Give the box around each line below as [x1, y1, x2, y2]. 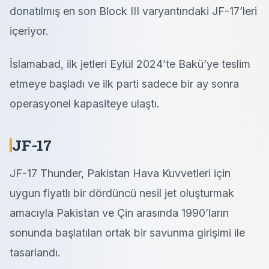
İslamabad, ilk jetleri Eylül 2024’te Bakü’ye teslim [10, 58, 250, 70]
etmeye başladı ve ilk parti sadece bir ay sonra [10, 77, 239, 90]
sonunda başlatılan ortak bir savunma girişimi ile [10, 226, 245, 239]
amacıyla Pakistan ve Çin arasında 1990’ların [10, 207, 229, 219]
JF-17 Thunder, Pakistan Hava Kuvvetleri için [10, 167, 231, 180]
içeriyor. [10, 25, 49, 37]
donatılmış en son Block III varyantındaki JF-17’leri [10, 5, 257, 17]
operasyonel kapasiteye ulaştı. [10, 97, 160, 110]
